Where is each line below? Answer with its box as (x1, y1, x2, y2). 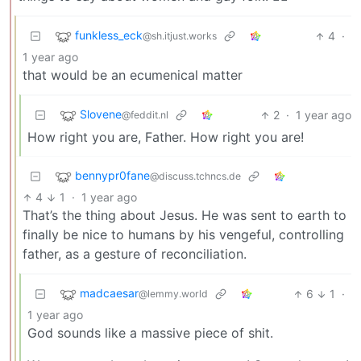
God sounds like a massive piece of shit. (27, 325, 273, 342)
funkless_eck (75, 28, 143, 43)
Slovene (80, 107, 122, 122)
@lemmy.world (139, 288, 208, 301)
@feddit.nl (122, 109, 168, 122)
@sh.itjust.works (143, 30, 217, 43)
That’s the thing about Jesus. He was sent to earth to (23, 207, 346, 224)
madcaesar (80, 286, 139, 301)
